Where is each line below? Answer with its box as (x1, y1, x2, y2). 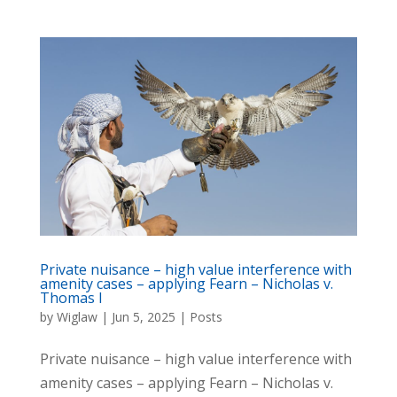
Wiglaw (56, 308, 97, 326)
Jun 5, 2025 (111, 308, 175, 326)
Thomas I (39, 288, 103, 308)
